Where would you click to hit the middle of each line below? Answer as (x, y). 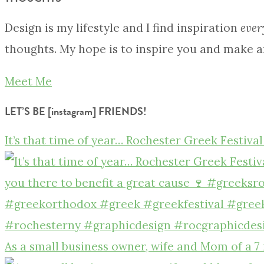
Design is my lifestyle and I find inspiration (123, 28)
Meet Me (28, 82)
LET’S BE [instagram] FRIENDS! (76, 111)
